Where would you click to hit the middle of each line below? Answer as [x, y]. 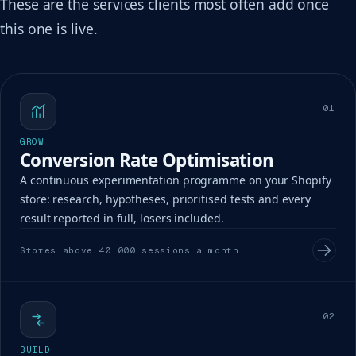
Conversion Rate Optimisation [147, 161]
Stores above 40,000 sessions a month [130, 251]
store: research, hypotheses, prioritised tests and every [165, 199]
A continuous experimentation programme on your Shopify [176, 180]
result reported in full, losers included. [122, 219]
